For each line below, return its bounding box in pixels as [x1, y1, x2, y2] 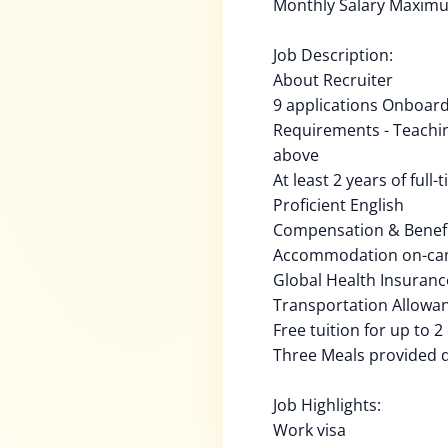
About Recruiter [273, 69, 393, 91]
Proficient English [273, 194, 404, 216]
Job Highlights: [273, 394, 381, 416]
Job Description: [273, 44, 393, 66]
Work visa [273, 419, 346, 441]
